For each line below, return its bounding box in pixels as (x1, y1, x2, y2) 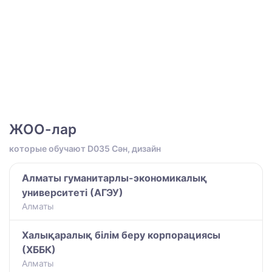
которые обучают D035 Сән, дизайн (9, 143, 161, 154)
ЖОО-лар (9, 120, 76, 137)
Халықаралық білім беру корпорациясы (22, 228, 220, 241)
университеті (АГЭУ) (22, 186, 123, 199)
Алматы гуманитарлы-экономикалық (22, 171, 207, 184)
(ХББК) (22, 243, 56, 256)
